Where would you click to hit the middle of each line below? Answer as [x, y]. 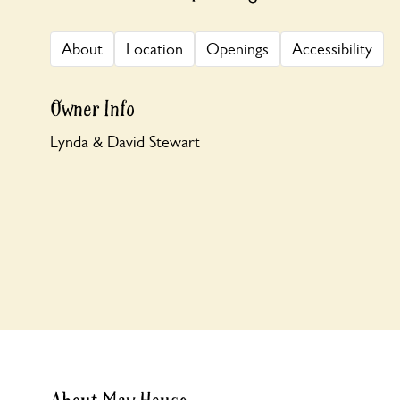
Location [154, 49]
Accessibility [332, 49]
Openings [237, 49]
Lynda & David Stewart [125, 142]
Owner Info [92, 109]
